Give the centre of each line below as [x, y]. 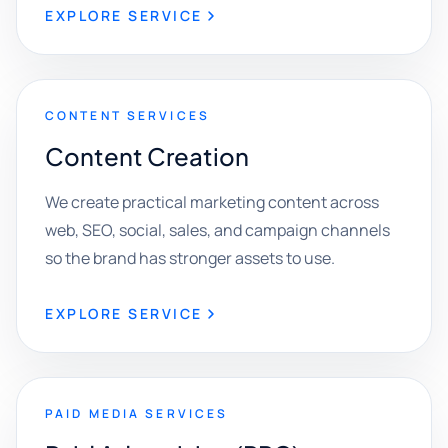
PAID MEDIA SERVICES [137, 413]
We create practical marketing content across [212, 202]
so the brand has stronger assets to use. [190, 258]
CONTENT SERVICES [127, 115]
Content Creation [147, 156]
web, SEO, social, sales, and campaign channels [217, 230]
